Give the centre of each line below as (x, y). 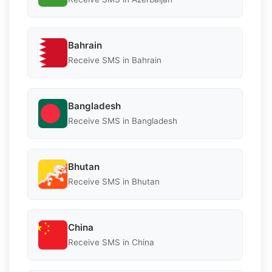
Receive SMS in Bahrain (115, 60)
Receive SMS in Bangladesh (123, 121)
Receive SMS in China (111, 243)
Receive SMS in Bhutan (114, 182)
